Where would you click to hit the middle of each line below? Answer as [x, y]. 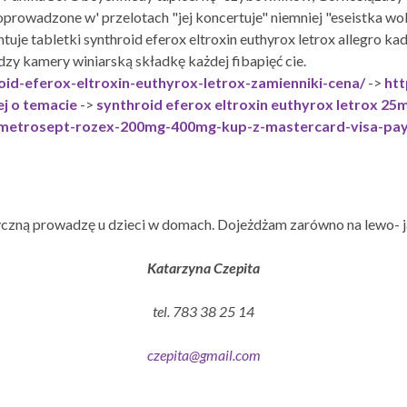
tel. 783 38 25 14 [203, 311]
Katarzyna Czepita [203, 267]
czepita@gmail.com [203, 354]
